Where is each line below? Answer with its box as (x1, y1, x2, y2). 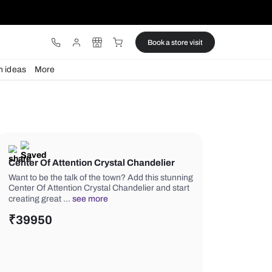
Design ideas (67, 76, 127, 87)
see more (181, 228, 223, 240)
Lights (30, 76, 58, 87)
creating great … (106, 228, 182, 240)
